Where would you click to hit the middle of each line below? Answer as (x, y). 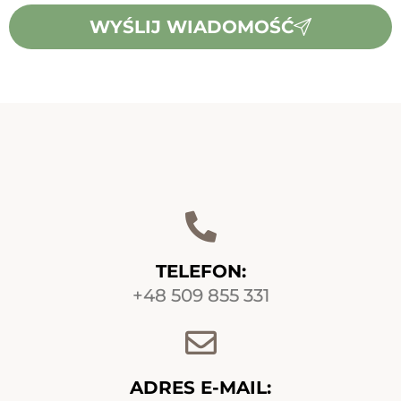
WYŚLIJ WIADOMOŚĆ (192, 26)
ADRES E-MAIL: (200, 387)
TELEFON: (200, 271)
